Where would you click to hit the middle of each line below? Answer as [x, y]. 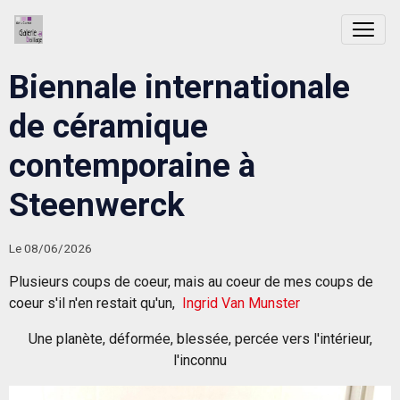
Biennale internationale [179, 87]
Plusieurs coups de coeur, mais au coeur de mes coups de [191, 282]
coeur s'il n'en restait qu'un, [96, 303]
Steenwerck [97, 205]
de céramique [108, 126]
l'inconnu [200, 360]
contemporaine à [132, 166]
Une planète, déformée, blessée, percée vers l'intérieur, [200, 339]
